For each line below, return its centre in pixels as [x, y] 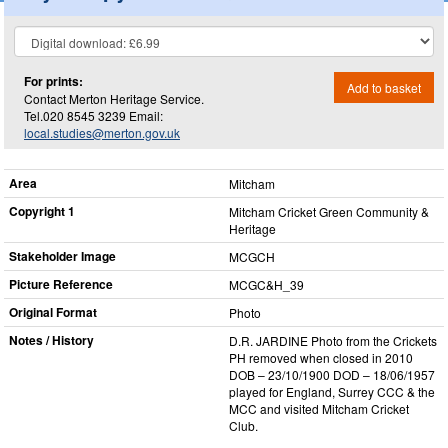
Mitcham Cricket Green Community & [329, 211]
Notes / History [51, 340]
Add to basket [384, 87]
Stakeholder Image [62, 256]
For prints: [53, 80]
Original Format [53, 312]
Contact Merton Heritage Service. [114, 98]
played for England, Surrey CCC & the [332, 391]
